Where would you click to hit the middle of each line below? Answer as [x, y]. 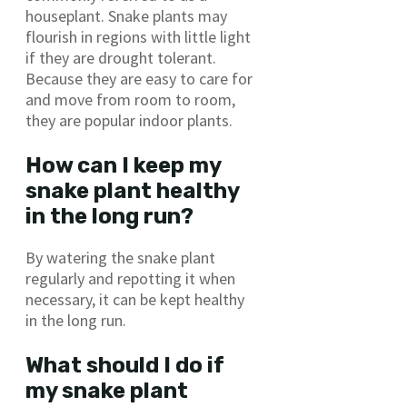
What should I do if [125, 366]
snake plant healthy [132, 191]
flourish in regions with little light [138, 37]
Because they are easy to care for [139, 79]
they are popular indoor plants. [129, 121]
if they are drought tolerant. [121, 58]
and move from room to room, [130, 100]
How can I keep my [123, 166]
